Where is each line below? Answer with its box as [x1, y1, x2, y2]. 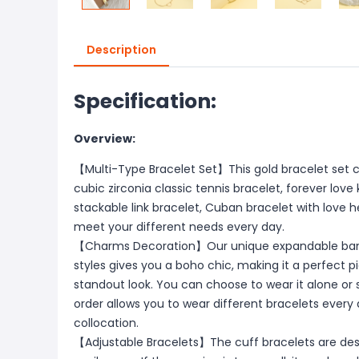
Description [87, 42, 156, 58]
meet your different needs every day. [74, 219, 284, 235]
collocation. [74, 315, 139, 331]
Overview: [74, 131, 135, 147]
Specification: [74, 87, 216, 115]
